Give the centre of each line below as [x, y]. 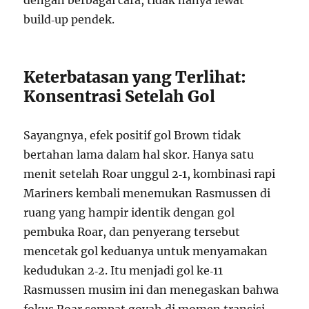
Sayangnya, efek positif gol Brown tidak [132, 135]
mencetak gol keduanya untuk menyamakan [146, 251]
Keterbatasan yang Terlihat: [135, 77]
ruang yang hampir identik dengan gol [129, 212]
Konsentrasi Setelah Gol [120, 96]
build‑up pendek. [69, 19]
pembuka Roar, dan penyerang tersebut [132, 232]
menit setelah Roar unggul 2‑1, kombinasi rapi [150, 174]
